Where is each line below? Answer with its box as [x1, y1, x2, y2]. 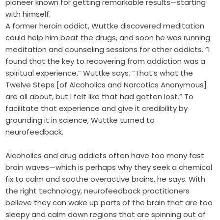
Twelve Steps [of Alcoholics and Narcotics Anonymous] [5, 80, 207, 90]
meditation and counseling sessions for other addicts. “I [5, 44, 210, 55]
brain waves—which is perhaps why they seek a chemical [5, 162, 213, 173]
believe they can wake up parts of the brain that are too [5, 197, 213, 208]
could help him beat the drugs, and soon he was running [5, 32, 211, 43]
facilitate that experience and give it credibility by [5, 103, 188, 114]
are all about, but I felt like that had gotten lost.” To [5, 91, 194, 102]
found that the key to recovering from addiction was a [5, 56, 206, 67]
